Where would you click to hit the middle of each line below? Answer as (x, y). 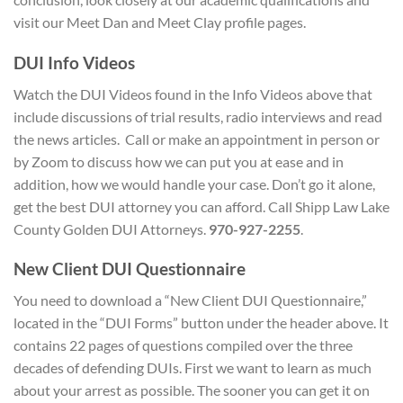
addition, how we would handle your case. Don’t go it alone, (194, 184)
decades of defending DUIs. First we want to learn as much (193, 367)
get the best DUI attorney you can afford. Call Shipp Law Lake (201, 206)
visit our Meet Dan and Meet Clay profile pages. (160, 22)
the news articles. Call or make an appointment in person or (197, 139)
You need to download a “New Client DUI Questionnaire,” (190, 300)
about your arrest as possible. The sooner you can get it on (192, 390)
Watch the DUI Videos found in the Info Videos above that (193, 94)
